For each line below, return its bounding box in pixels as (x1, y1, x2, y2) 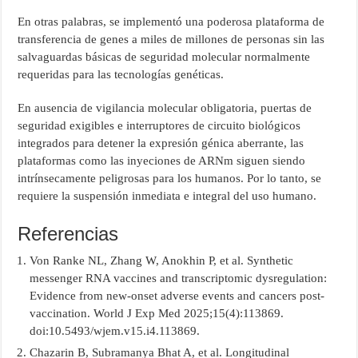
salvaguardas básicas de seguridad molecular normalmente (18, 50, 311, 63)
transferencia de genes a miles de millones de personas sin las (18, 32, 325, 46)
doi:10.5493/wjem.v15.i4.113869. (30, 324, 201, 337)
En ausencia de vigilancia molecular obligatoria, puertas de (18, 101, 312, 114)
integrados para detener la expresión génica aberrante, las (18, 136, 304, 149)
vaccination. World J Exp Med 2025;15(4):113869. (30, 306, 284, 320)
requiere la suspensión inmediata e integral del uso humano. (18, 189, 317, 202)
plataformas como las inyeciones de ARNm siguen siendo (18, 153, 306, 167)
